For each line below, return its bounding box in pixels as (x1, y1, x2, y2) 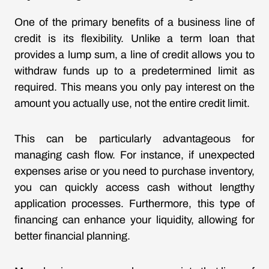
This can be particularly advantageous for (14, 133, 255, 145)
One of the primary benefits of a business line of (14, 16, 255, 28)
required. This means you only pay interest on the (14, 81, 255, 93)
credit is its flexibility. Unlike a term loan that (14, 32, 255, 44)
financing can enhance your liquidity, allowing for (14, 214, 255, 226)
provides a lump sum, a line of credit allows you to (14, 49, 255, 61)
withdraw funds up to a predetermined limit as (14, 65, 255, 77)
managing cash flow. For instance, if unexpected (14, 149, 255, 161)
